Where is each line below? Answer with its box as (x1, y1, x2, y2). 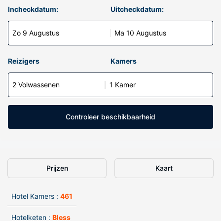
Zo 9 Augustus (12, 29, 59, 37)
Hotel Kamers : (11, 192, 58, 200)
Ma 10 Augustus (114, 29, 166, 37)
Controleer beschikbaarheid (66, 112, 155, 121)
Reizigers (8, 57, 39, 65)
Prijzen (46, 164, 68, 172)
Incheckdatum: (8, 5, 58, 13)
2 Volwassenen (12, 80, 60, 89)
